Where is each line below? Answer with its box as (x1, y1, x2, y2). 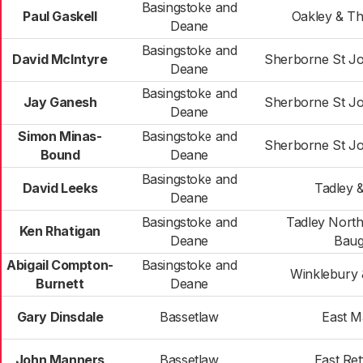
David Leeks (22, 180, 98, 196)
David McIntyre (12, 51, 108, 67)
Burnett (36, 275, 84, 292)
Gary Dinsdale (16, 309, 104, 325)
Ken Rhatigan (19, 223, 101, 239)
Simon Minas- (18, 128, 102, 144)
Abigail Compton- (6, 257, 113, 273)
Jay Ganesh (23, 94, 97, 110)
